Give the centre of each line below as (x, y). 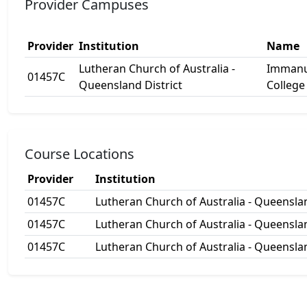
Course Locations (79, 154)
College (286, 85)
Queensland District (131, 85)
